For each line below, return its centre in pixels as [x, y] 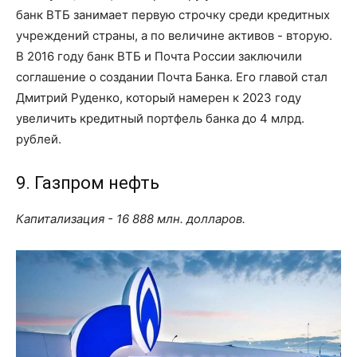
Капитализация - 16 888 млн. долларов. [131, 218]
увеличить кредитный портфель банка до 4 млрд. [160, 118]
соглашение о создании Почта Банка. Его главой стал [172, 76]
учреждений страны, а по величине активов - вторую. [174, 35]
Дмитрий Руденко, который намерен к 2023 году [159, 97]
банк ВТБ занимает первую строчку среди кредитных [173, 14]
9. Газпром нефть [88, 182]
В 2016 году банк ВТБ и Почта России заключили [159, 56]
